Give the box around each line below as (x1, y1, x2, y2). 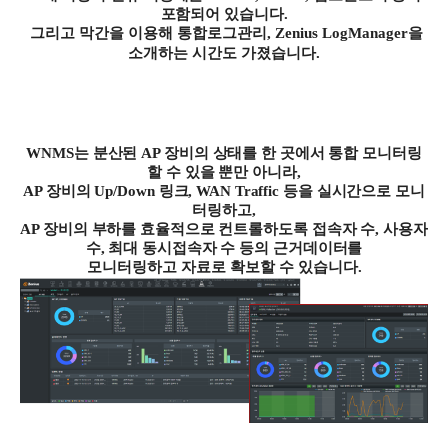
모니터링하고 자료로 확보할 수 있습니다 (86, 259, 358, 276)
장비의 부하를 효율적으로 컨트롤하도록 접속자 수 (42, 221, 376, 238)
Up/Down (90, 183, 159, 200)
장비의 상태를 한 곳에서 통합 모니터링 (163, 145, 422, 162)
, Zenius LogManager (266, 25, 408, 42)
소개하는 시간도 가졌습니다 (128, 45, 316, 62)
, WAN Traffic (188, 183, 283, 200)
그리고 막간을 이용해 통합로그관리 (29, 25, 267, 42)
